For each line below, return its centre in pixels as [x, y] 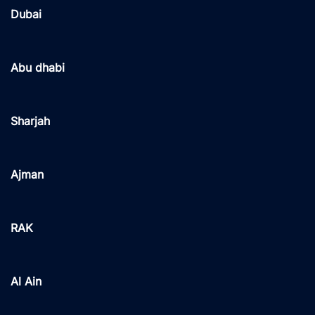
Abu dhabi [38, 68]
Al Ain [26, 282]
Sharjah [30, 121]
